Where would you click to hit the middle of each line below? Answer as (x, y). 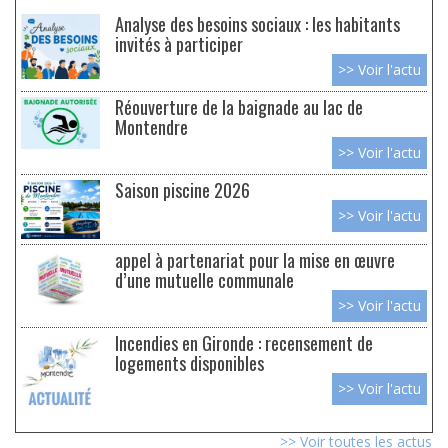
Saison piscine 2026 (182, 189)
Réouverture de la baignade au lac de (239, 106)
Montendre (151, 126)
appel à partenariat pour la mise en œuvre (255, 260)
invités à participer (179, 43)
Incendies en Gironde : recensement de (244, 343)
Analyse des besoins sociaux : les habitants (257, 23)
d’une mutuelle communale (204, 280)
